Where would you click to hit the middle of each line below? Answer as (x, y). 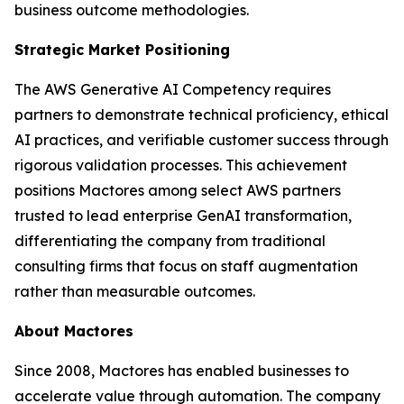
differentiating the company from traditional (170, 241)
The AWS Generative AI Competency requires (173, 89)
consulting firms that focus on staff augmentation (186, 266)
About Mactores (74, 331)
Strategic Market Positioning (122, 50)
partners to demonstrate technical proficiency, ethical (202, 115)
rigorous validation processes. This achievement (181, 165)
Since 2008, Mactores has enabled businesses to (182, 371)
